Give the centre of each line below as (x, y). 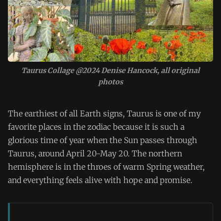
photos (110, 82)
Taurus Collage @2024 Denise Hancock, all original (110, 70)
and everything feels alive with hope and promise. (100, 180)
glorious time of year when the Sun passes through (103, 140)
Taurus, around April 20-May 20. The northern (95, 153)
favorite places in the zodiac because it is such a (96, 127)
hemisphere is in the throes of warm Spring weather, (106, 167)
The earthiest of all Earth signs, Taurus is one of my (104, 113)
